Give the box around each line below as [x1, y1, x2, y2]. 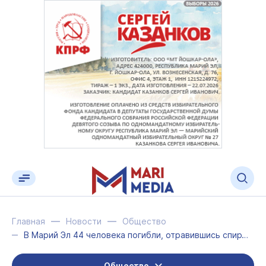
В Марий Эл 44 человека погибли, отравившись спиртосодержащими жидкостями [241, 230, 248, 240]
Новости [66, 216, 102, 226]
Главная [12, 216, 45, 226]
